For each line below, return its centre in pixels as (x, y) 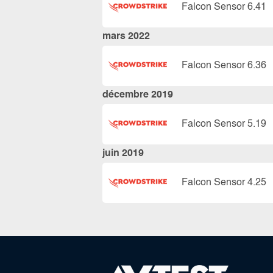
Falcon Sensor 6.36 (224, 66)
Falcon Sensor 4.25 (224, 183)
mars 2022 (126, 37)
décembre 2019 (138, 95)
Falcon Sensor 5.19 (224, 124)
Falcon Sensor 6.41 (224, 7)
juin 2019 (123, 154)
